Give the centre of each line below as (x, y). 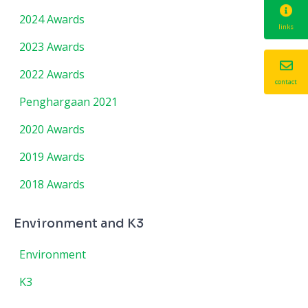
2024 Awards (52, 19)
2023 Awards (52, 47)
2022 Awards (52, 74)
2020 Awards (52, 129)
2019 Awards (52, 157)
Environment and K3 (79, 223)
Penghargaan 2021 (68, 102)
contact (286, 81)
